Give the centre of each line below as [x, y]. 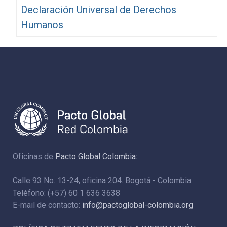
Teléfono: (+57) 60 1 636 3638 [66, 193]
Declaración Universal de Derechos [98, 10]
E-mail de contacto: [47, 205]
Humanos [42, 25]
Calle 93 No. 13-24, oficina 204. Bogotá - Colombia [102, 181]
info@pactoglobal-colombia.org [138, 205]
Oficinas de [34, 157]
